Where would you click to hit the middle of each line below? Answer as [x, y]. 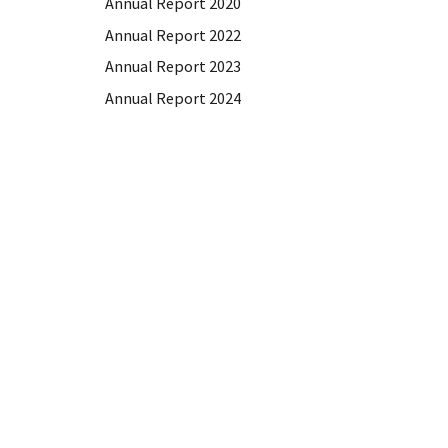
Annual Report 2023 [173, 66]
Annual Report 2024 [173, 97]
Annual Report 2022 [173, 34]
